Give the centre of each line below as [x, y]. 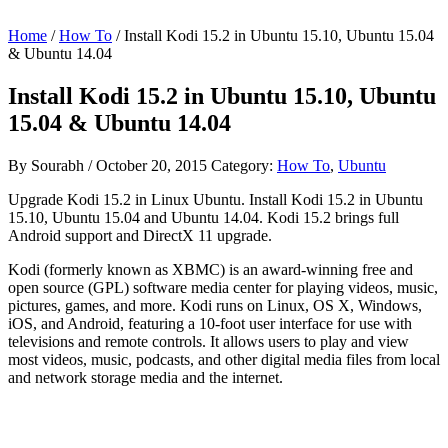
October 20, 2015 [151, 165]
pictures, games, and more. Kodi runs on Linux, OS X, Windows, [215, 305]
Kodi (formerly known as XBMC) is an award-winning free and [210, 269]
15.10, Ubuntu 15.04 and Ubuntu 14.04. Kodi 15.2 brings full [203, 217]
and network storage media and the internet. [145, 377]
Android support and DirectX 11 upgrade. [140, 235]
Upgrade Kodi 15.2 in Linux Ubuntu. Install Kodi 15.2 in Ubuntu [215, 199]
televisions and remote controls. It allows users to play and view [208, 341]
